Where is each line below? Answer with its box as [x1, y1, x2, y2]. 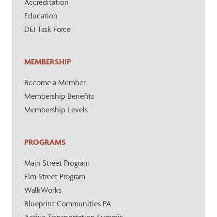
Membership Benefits [24, 91, 94, 101]
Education [24, 11, 58, 20]
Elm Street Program [24, 171, 85, 181]
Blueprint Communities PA [24, 199, 111, 208]
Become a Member [24, 77, 86, 87]
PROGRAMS [24, 137, 66, 147]
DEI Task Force [24, 24, 71, 34]
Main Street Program [24, 158, 90, 168]
